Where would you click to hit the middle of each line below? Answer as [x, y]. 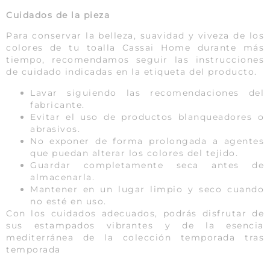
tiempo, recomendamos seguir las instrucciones [135, 60]
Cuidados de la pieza [58, 15]
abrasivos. [55, 129]
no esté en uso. [68, 201]
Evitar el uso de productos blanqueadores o [147, 117]
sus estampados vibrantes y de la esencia [135, 225]
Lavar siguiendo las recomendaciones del [147, 93]
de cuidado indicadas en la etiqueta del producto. [132, 72]
